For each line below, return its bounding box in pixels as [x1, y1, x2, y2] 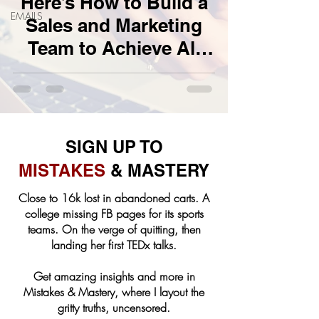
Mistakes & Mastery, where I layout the [23, 283, 204, 300]
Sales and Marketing [26, 14, 202, 36]
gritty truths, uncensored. [58, 299, 170, 315]
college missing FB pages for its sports [24, 205, 204, 221]
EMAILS [11, 9, 43, 23]
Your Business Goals [23, 59, 205, 82]
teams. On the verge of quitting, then [27, 221, 201, 237]
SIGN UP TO [65, 136, 163, 157]
